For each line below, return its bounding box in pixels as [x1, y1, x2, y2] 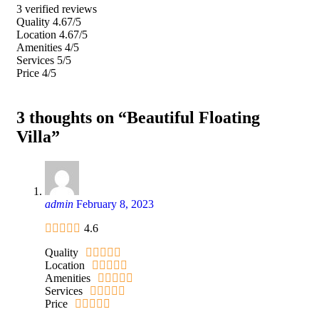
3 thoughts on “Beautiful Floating [16, 108, 260, 127]
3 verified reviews [16, 2, 97, 15]
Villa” [16, 127, 60, 146]
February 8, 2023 [76, 197, 154, 210]
